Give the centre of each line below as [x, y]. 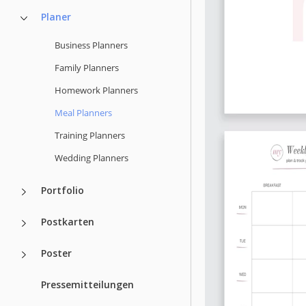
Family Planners [87, 67]
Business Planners [91, 45]
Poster [56, 253]
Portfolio [62, 190]
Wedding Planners [92, 157]
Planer [56, 16]
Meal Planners [83, 112]
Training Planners [90, 135]
